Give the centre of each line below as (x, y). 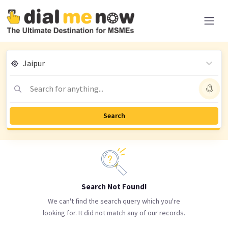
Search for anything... (67, 89)
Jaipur (34, 63)
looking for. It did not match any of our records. (114, 213)
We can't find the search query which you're (114, 201)
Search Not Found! (114, 187)
